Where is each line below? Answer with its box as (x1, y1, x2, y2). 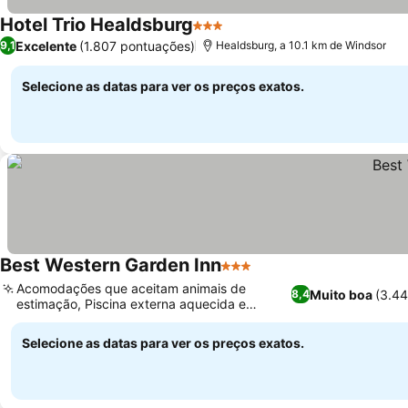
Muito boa (309, 286, 372, 302)
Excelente (15, 37, 76, 54)
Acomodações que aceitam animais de (16, 280, 246, 296)
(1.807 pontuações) (79, 37, 195, 54)
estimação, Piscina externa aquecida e (16, 296, 246, 311)
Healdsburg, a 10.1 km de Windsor (216, 38, 386, 52)
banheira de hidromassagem (16, 311, 186, 327)
